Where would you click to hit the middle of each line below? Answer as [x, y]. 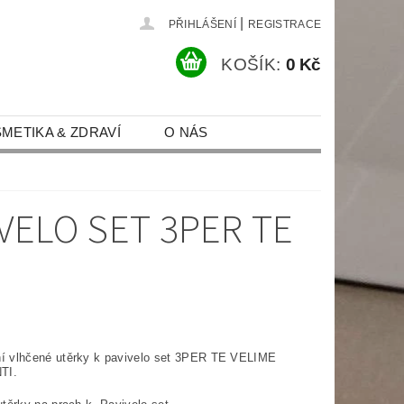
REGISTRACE [285, 24]
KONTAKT [115, 165]
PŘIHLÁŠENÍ [202, 24]
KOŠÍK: [251, 64]
